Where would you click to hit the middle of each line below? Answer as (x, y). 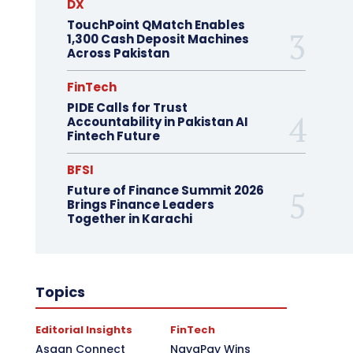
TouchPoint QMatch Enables (156, 25)
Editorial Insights (84, 330)
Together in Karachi (129, 219)
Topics (60, 292)
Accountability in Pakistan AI (157, 122)
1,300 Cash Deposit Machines (158, 39)
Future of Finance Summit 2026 (165, 190)
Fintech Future (113, 136)
